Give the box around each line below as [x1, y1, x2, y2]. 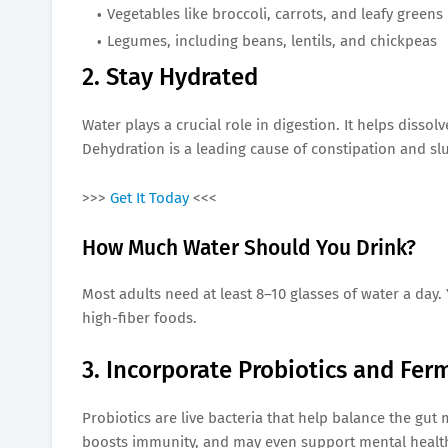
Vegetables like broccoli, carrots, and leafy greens [107, 4, 443, 23]
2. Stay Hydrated [82, 62, 258, 91]
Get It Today [110, 188, 189, 207]
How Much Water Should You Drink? [82, 234, 416, 261]
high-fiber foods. [82, 308, 197, 327]
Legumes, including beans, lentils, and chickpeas [107, 31, 437, 50]
